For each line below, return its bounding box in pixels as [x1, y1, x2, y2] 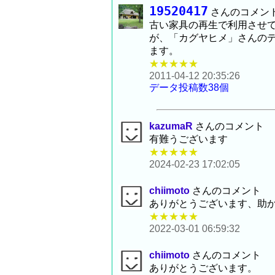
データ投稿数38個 [149, 82, 229, 93]
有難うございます [149, 134, 228, 145]
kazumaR [149, 121, 193, 132]
